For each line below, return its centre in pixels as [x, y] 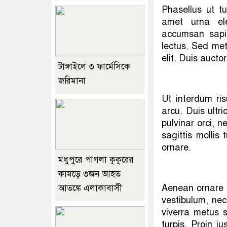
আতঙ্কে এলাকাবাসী [90, 188]
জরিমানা [72, 81]
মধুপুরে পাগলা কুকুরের [96, 160]
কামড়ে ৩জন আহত [89, 174]
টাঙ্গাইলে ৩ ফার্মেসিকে [94, 66]
